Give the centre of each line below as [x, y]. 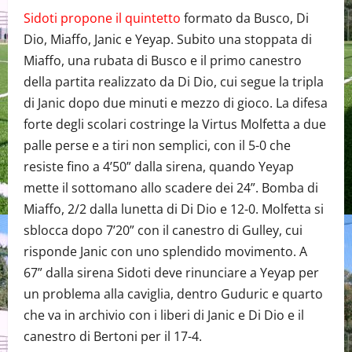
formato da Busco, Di [245, 18]
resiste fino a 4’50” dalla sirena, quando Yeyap [159, 166]
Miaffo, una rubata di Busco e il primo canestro [163, 60]
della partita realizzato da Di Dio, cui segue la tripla [174, 81]
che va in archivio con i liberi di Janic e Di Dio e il [164, 315]
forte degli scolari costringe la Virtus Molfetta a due [175, 124]
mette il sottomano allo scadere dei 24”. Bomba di [171, 187]
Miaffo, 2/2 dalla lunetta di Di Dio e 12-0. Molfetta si [174, 209]
